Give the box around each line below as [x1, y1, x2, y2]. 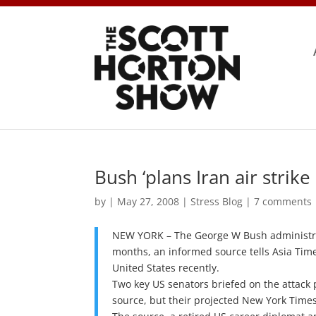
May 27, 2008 [117, 194, 180, 208]
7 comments [254, 194, 312, 208]
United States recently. [112, 260, 220, 274]
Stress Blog [190, 194, 243, 208]
